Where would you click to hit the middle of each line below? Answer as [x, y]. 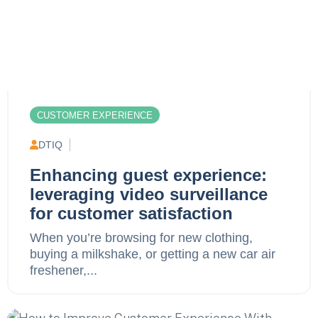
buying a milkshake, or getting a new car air [153, 254]
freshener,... [64, 270]
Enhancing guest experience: [148, 175]
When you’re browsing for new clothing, [141, 237]
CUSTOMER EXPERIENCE [95, 115]
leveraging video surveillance [149, 194]
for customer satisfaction [131, 213]
